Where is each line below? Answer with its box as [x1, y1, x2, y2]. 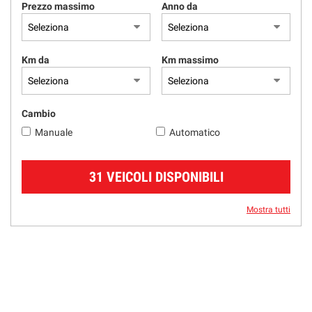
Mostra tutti [247, 205, 290, 214]
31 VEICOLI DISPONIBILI [88, 169, 224, 185]
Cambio [22, 108, 56, 119]
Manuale [33, 127, 75, 138]
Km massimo [161, 54, 219, 65]
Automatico [167, 127, 222, 138]
